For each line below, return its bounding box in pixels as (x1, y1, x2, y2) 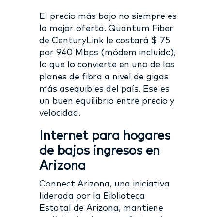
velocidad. (39, 108, 80, 118)
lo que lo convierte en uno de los (39, 60, 175, 69)
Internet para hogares (39, 129, 170, 142)
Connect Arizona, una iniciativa (39, 179, 170, 188)
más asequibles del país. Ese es (39, 84, 170, 93)
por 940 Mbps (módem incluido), (39, 48, 176, 57)
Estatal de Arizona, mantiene (39, 203, 163, 213)
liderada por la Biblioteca (39, 191, 145, 201)
